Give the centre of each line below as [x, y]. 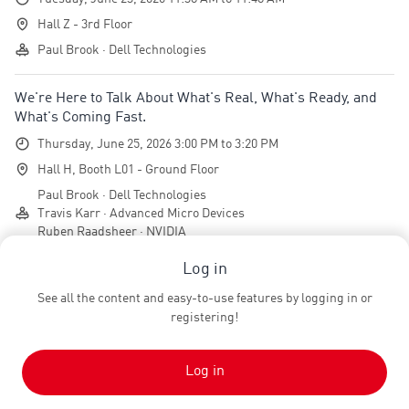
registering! [204, 318]
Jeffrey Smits [130, 335]
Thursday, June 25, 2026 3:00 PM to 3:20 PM [158, 144]
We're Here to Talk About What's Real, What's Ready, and [196, 98]
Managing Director [140, 353]
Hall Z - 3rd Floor [85, 24]
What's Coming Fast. [80, 117]
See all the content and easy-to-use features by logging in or [204, 299]
